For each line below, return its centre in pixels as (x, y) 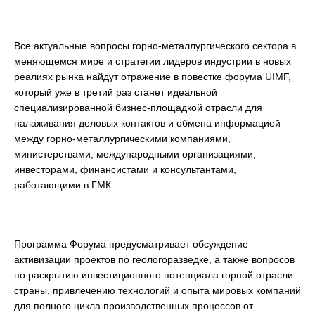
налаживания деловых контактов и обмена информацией (147, 123)
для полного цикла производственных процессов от (134, 306)
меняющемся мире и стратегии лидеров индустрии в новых (153, 61)
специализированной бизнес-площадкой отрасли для (138, 108)
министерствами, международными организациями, (135, 154)
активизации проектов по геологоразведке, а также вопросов (154, 259)
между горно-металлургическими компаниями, (122, 139)
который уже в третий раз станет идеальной (116, 92)
